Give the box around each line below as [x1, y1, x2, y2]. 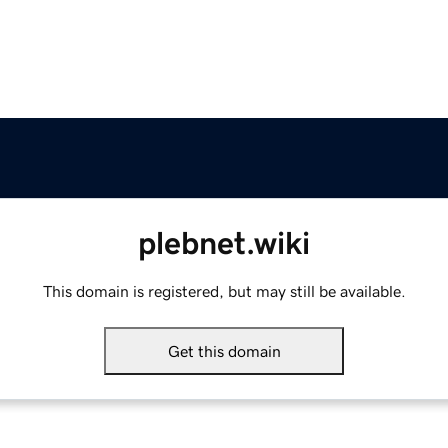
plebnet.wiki [138, 227, 310, 260]
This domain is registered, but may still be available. [42, 283, 406, 300]
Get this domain [167, 343, 281, 360]
